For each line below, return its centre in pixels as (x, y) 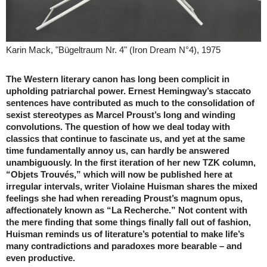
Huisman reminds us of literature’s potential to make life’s (125, 234)
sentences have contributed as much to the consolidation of (130, 103)
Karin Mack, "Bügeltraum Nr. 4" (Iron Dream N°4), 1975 (113, 50)
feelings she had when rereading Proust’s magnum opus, (124, 198)
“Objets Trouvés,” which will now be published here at (119, 174)
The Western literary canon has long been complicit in (118, 79)
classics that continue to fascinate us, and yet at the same (125, 139)
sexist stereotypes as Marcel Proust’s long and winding (121, 115)
